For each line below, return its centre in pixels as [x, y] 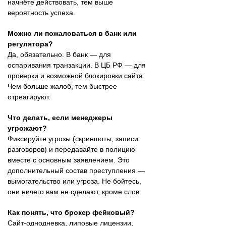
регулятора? [30, 44]
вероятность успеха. [41, 12]
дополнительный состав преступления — [76, 170]
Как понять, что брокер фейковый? [71, 212]
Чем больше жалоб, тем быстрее [62, 86]
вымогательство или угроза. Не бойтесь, [74, 181]
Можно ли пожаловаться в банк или [72, 33]
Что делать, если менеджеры [60, 117]
